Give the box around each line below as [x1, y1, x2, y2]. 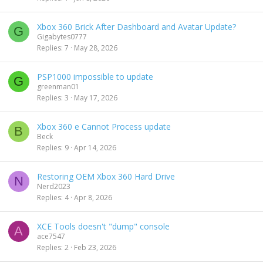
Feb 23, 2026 [74, 242, 116, 252]
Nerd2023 [37, 181, 70, 191]
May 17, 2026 [74, 92, 117, 103]
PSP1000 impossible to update [37, 71, 153, 82]
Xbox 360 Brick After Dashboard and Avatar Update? [37, 21, 236, 32]
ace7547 [37, 231, 65, 241]
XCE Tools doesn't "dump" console [37, 221, 170, 232]
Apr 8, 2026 [74, 192, 112, 203]
